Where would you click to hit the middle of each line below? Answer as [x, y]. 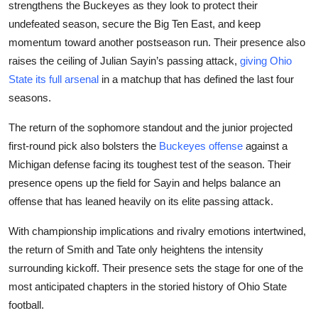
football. [26, 305]
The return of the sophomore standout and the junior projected [150, 127]
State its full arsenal [54, 79]
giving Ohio [266, 60]
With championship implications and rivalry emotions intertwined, [157, 231]
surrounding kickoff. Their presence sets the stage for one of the [156, 268]
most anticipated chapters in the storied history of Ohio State [148, 286]
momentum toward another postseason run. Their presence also [157, 42]
